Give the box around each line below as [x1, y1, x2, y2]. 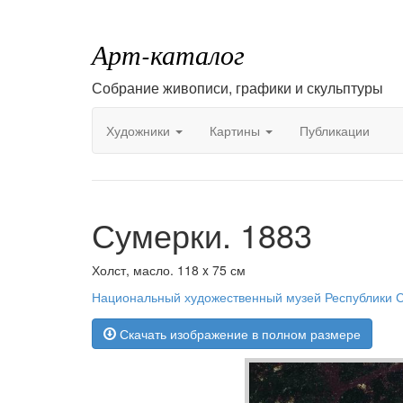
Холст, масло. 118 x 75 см [92, 261, 246, 279]
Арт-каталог [92, 36, 245, 72]
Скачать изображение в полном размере [116, 325, 361, 343]
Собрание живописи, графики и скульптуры [92, 77, 383, 98]
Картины [210, 121, 264, 139]
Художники [106, 121, 174, 139]
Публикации [300, 121, 370, 139]
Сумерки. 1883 [92, 211, 312, 257]
